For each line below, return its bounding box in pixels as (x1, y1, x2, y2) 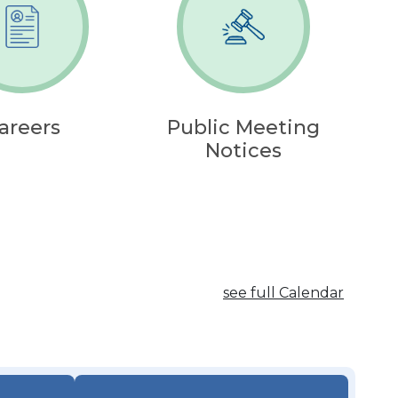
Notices (205, 139, 283, 163)
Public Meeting (167, 115, 321, 140)
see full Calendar (223, 284, 344, 302)
